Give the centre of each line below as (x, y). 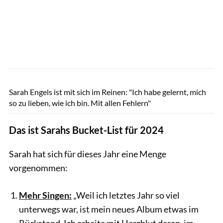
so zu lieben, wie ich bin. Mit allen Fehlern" (80, 103)
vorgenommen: (38, 167)
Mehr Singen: (45, 195)
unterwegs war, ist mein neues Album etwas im (109, 209)
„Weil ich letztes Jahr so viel (126, 195)
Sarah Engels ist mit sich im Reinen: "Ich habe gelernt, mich (108, 92)
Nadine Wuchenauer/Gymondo (181, 74)
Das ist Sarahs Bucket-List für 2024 (86, 130)
